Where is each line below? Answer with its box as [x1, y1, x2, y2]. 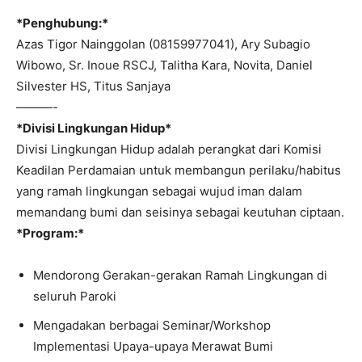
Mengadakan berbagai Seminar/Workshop [33, 318, 271, 333]
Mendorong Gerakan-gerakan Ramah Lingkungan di [33, 267, 327, 283]
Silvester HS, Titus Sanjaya [16, 78, 170, 94]
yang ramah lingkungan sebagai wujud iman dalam [16, 183, 302, 199]
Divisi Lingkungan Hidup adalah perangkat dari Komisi [16, 141, 322, 157]
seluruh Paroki [33, 288, 116, 304]
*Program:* [16, 225, 84, 241]
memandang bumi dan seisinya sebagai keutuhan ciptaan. [16, 204, 344, 220]
